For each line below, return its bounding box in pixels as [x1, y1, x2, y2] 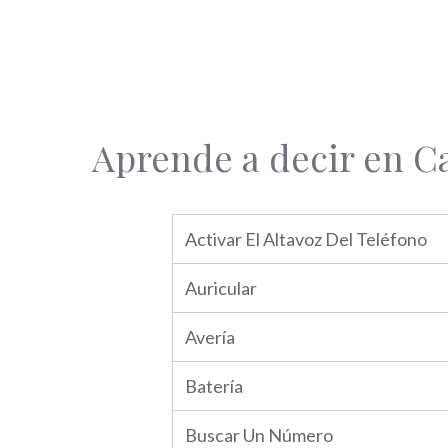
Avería [185, 326, 235, 348]
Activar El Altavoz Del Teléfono [185, 228, 427, 250]
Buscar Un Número [185, 424, 333, 446]
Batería [185, 375, 243, 397]
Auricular [185, 277, 257, 299]
